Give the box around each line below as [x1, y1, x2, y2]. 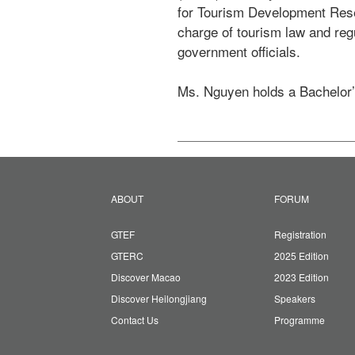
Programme [273, 313, 325, 327]
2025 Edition [273, 249, 329, 263]
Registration [273, 227, 326, 242]
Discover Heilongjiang [110, 292, 207, 306]
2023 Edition [273, 270, 329, 284]
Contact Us [110, 313, 158, 327]
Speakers [273, 292, 315, 306]
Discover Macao [110, 270, 181, 284]
